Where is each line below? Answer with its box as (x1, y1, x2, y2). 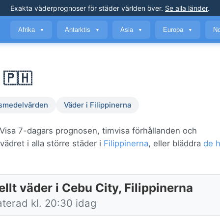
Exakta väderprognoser (10, 4, 86, 12)
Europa (163, 26, 185, 33)
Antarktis (65, 26, 92, 33)
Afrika (18, 26, 37, 33)
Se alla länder (165, 4, 208, 12)
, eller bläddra (148, 138, 203, 149)
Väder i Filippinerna (64, 101, 131, 110)
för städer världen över (86, 4, 161, 12)
